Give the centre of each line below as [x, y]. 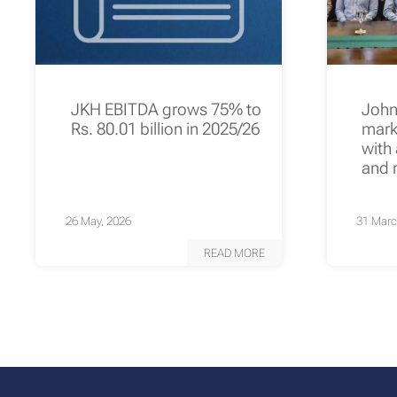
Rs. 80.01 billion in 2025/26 [165, 129]
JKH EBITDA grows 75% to [166, 109]
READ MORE [234, 253]
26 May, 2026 [98, 222]
